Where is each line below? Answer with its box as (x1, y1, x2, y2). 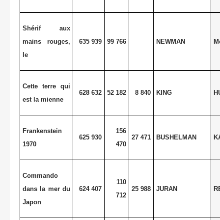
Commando (22, 171, 58, 179)
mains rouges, (22, 37, 71, 45)
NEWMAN (156, 37, 185, 45)
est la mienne (22, 95, 63, 103)
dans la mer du (22, 185, 71, 192)
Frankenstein (22, 127, 62, 135)
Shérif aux (22, 24, 71, 32)
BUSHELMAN (156, 133, 196, 141)
